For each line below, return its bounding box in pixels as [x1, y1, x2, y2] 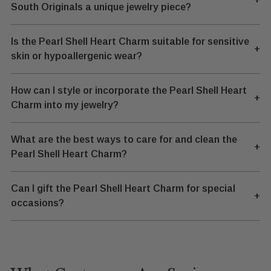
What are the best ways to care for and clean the [11, 134, 237, 145]
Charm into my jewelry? [11, 99, 119, 110]
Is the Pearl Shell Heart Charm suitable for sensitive [11, 36, 249, 47]
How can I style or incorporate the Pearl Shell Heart [11, 85, 247, 96]
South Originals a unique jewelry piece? [11, 1, 191, 12]
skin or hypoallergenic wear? [11, 50, 142, 61]
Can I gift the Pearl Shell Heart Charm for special [11, 183, 235, 194]
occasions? [11, 197, 64, 208]
